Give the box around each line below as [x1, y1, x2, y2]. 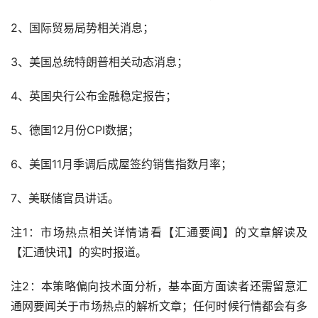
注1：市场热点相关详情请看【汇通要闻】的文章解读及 [11, 224, 307, 239]
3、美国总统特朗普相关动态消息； [11, 54, 188, 69]
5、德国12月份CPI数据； [11, 122, 139, 137]
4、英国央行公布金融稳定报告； [11, 88, 177, 103]
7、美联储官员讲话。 [11, 190, 119, 205]
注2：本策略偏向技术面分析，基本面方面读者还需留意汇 [11, 278, 307, 293]
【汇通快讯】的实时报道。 [11, 244, 147, 259]
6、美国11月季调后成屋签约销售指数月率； [11, 156, 232, 171]
